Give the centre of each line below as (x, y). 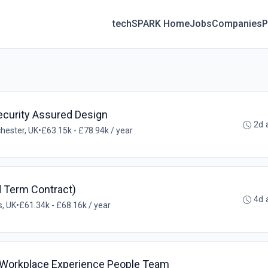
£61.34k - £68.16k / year (65, 205)
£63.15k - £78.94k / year (87, 130)
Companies (237, 24)
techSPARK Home (151, 24)
